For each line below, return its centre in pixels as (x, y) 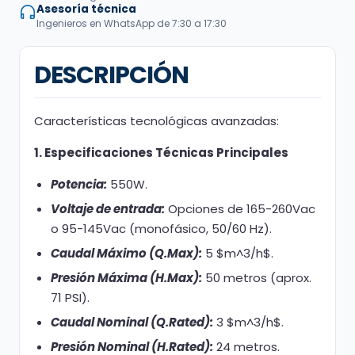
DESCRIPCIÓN (111, 75)
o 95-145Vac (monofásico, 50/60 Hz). (161, 228)
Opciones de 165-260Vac (242, 208)
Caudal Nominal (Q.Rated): (132, 322)
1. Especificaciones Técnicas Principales (161, 152)
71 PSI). (70, 297)
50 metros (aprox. (257, 277)
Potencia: (79, 184)
